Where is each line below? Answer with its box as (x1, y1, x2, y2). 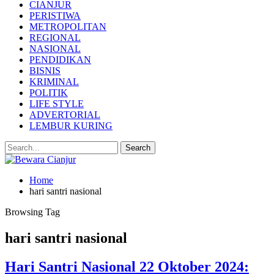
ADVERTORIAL (29, 109, 100, 120)
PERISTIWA (29, 10, 81, 21)
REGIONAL (29, 32, 81, 43)
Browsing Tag (5, 207, 60, 217)
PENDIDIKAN (29, 54, 91, 65)
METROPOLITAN (29, 21, 106, 32)
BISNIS (29, 65, 61, 76)
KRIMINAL (29, 76, 79, 87)
